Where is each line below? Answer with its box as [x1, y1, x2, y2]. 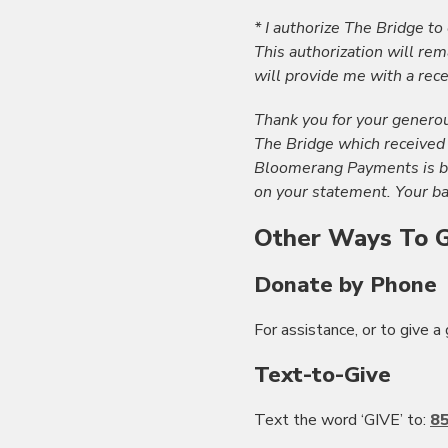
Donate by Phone [254, 269, 437, 300]
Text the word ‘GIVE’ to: [254, 408, 430, 431]
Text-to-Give [254, 359, 391, 390]
